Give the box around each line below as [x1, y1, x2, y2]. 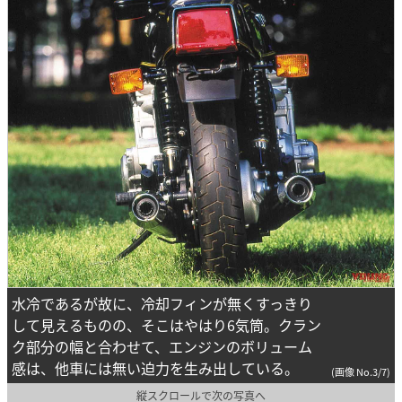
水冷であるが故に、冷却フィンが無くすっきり [12, 293, 312, 315]
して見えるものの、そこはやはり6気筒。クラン [12, 314, 321, 336]
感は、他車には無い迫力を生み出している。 [12, 357, 299, 380]
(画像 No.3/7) [331, 364, 390, 380]
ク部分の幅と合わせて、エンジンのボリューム [12, 336, 312, 358]
